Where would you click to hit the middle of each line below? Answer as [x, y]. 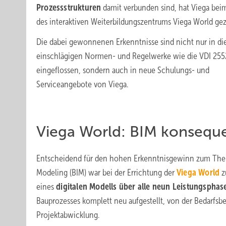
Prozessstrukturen [69, 8]
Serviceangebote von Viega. [82, 84]
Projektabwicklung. [68, 215]
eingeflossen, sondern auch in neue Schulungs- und [123, 70]
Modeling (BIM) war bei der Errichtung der [106, 173]
